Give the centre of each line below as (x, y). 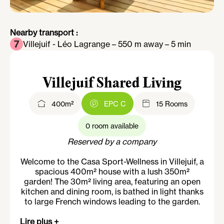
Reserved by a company (112, 141)
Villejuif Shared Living (112, 84)
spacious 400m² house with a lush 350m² (112, 171)
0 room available (112, 126)
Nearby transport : (44, 32)
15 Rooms (172, 103)
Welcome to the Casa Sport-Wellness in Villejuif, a (112, 161)
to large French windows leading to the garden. (112, 201)
